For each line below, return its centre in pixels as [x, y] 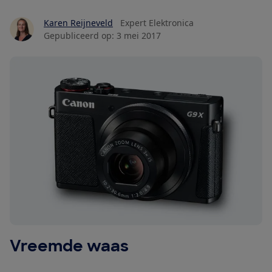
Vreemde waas [69, 246]
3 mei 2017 [139, 36]
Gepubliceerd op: [79, 36]
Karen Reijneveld [78, 23]
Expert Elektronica [157, 23]
